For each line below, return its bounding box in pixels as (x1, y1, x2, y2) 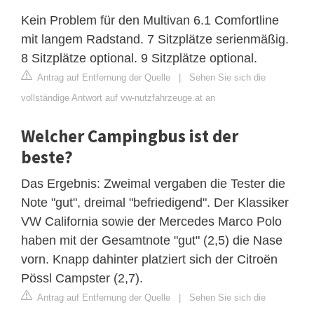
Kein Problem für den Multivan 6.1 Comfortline (21, 13, 279, 27)
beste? (21, 145, 73, 168)
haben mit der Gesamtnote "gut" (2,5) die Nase (21, 233, 282, 247)
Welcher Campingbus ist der (21, 124, 238, 147)
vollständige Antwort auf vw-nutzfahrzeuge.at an (21, 92, 215, 103)
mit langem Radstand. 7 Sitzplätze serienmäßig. (21, 32, 289, 46)
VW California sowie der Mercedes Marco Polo (21, 214, 282, 228)
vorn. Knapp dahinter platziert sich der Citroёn (21, 252, 278, 266)
